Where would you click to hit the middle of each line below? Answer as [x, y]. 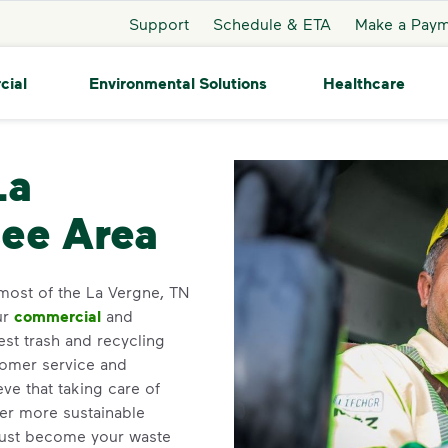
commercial [57, 316]
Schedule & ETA [271, 23]
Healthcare [363, 83]
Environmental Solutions [177, 82]
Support [158, 23]
